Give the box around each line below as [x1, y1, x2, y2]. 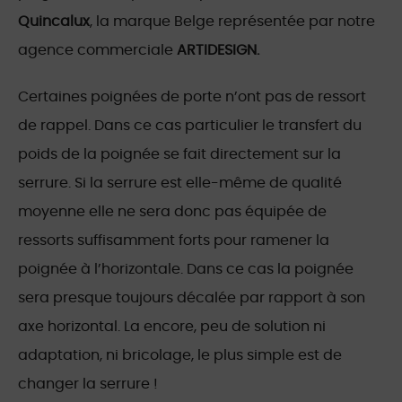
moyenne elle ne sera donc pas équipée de [18, 205, 327, 220]
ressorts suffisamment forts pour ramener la [18, 233, 329, 249]
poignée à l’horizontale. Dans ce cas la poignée [18, 262, 354, 277]
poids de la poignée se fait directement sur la [18, 147, 341, 162]
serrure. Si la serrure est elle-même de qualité [18, 176, 342, 191]
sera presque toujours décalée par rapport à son [18, 291, 365, 306]
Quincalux [18, 14, 90, 30]
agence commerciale [18, 43, 177, 58]
